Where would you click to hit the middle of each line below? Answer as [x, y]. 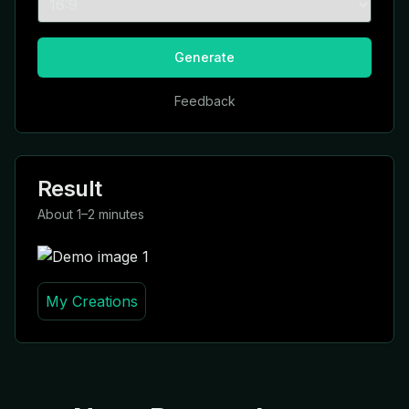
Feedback [204, 101]
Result [70, 189]
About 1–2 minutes [91, 214]
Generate [204, 57]
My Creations [92, 301]
